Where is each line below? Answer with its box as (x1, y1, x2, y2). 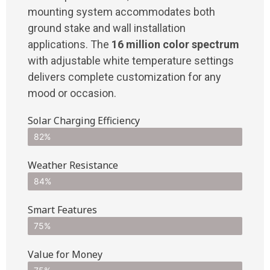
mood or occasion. (28, 86, 116, 99)
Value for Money (28, 247, 102, 261)
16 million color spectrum (111, 37, 239, 51)
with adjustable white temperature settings (28, 54, 234, 67)
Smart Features (28, 202, 97, 216)
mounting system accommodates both (28, 5, 215, 18)
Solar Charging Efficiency (28, 113, 140, 127)
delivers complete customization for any (28, 70, 221, 83)
